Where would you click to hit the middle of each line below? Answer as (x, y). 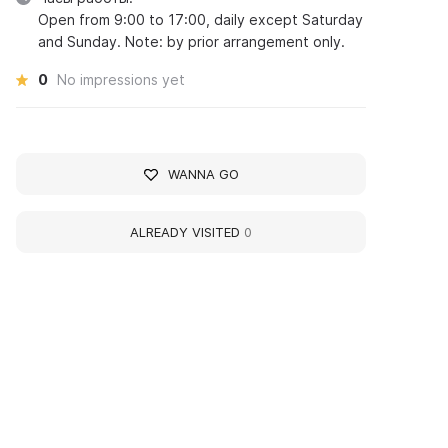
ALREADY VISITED (187, 232)
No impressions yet (121, 79)
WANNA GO (203, 174)
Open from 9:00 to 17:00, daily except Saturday (201, 19)
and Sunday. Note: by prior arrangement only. (192, 41)
